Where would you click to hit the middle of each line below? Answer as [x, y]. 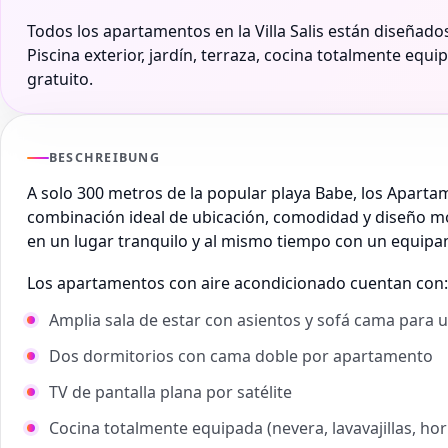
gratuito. [60, 79]
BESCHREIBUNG [104, 158]
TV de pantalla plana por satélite [170, 392]
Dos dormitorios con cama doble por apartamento [241, 356]
